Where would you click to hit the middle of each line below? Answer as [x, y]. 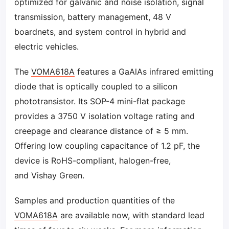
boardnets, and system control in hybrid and [100, 32]
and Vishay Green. [49, 175]
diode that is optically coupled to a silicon [96, 86]
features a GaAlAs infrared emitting [144, 72]
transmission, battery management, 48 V [93, 17]
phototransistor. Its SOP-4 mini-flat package [100, 101]
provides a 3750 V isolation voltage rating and [105, 116]
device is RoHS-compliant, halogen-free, [93, 161]
